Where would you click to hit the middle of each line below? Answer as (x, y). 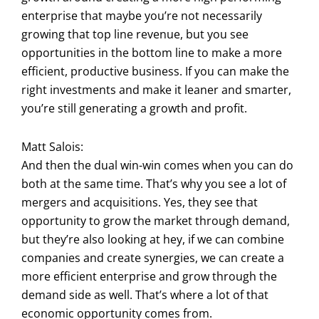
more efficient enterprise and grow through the (149, 276)
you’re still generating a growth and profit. (134, 108)
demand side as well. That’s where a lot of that (145, 294)
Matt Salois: (52, 146)
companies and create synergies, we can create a (153, 257)
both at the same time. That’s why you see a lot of (154, 183)
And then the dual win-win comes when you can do (157, 165)
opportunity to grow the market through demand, (156, 220)
